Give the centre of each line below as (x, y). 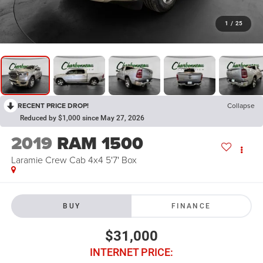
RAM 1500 (100, 144)
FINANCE (191, 206)
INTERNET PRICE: (131, 252)
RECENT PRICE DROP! (53, 106)
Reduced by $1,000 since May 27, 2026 (82, 118)
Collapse (241, 106)
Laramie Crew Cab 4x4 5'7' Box (74, 160)
